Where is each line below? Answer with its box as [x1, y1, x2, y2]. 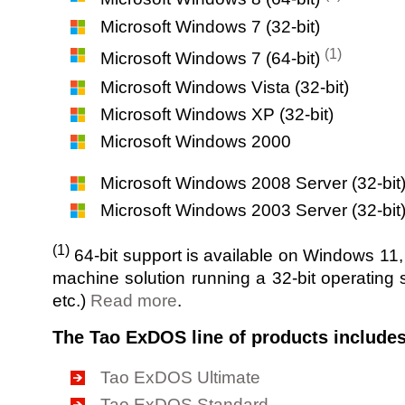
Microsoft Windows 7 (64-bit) [100, 49, 325, 69]
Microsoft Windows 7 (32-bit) [100, 17, 320, 37]
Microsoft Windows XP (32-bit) [100, 104, 334, 124]
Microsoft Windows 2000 [100, 131, 291, 151]
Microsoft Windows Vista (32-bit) [100, 77, 349, 97]
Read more [90, 290, 177, 310]
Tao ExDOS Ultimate [100, 367, 260, 387]
